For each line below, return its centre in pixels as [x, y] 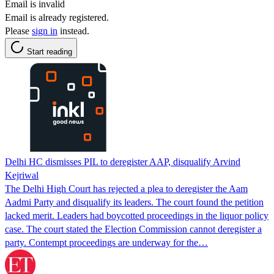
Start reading [50, 51]
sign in [45, 31]
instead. [73, 31]
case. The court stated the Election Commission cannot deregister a [133, 229]
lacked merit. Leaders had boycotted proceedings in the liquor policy [137, 215]
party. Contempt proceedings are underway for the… [106, 242]
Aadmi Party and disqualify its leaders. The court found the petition [134, 202]
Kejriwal [22, 175]
